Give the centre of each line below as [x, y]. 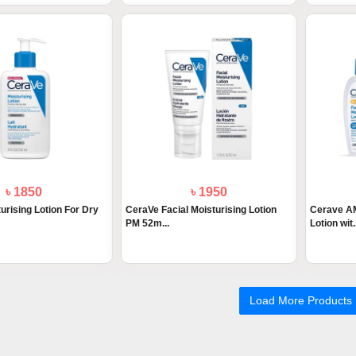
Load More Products [301, 300]
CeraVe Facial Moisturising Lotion [201, 210]
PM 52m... [147, 224]
